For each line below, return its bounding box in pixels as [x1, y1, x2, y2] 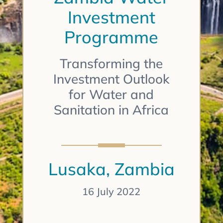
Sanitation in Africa [54, 102, 169, 118]
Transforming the [60, 55, 163, 72]
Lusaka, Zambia [48, 158, 175, 180]
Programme [64, 26, 159, 48]
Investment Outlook [53, 71, 170, 88]
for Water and [69, 86, 154, 103]
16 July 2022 [82, 185, 141, 198]
